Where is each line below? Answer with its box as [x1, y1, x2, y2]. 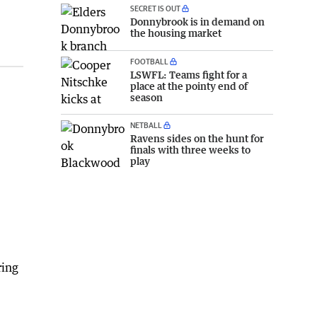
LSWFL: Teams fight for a [130, 69, 247, 81]
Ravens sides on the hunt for [130, 132, 264, 145]
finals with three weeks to [130, 144, 250, 156]
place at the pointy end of [130, 80, 248, 93]
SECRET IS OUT [130, 3, 180, 13]
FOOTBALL [130, 57, 168, 67]
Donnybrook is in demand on [130, 15, 265, 28]
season [130, 91, 163, 104]
